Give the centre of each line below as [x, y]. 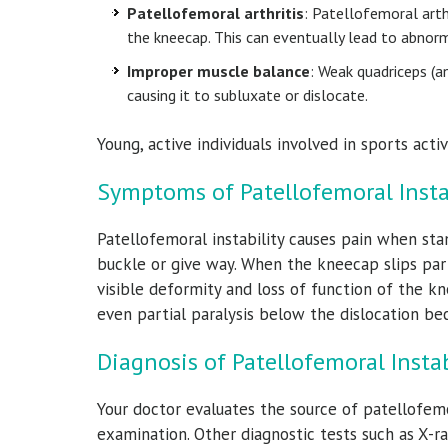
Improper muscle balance [218, 70]
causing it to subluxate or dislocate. [247, 94]
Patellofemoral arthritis [215, 12]
